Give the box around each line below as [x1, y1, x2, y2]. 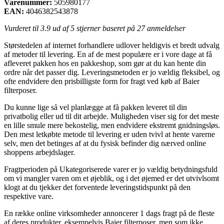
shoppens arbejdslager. [4, 147, 75, 156]
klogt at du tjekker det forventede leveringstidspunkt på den [4, 182, 190, 191]
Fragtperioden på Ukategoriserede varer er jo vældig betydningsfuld [4, 164, 217, 173]
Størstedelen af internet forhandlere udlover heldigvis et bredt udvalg [4, 40, 219, 49]
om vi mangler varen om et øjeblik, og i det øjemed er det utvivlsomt [4, 173, 219, 182]
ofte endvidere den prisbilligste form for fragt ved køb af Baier [4, 76, 199, 85]
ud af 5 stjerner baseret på [50, 23, 137, 32]
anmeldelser [145, 23, 185, 32]
